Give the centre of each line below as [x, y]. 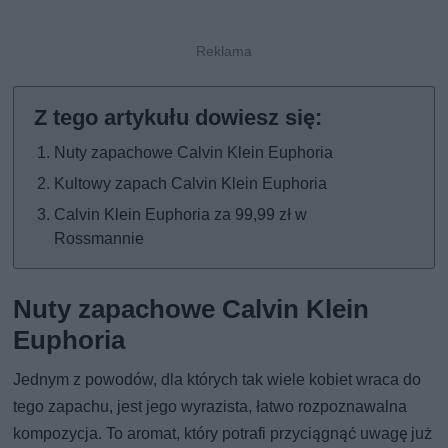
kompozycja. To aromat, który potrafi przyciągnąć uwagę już [223, 433]
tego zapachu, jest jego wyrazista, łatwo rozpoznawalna [210, 406]
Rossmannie [99, 238]
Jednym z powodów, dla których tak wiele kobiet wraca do [217, 379]
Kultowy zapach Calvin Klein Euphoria [191, 183]
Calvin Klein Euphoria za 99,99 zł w [181, 214]
